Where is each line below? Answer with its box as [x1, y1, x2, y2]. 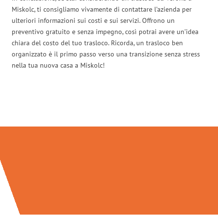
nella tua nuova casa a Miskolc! [12, 60, 105, 70]
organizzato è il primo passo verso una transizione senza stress [12, 49, 200, 58]
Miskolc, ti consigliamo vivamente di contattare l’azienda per [12, 4, 192, 14]
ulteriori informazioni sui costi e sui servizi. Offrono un [12, 16, 175, 25]
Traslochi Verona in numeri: [31, 96, 187, 115]
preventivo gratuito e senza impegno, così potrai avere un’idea [12, 27, 199, 36]
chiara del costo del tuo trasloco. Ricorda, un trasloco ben [12, 38, 183, 47]
